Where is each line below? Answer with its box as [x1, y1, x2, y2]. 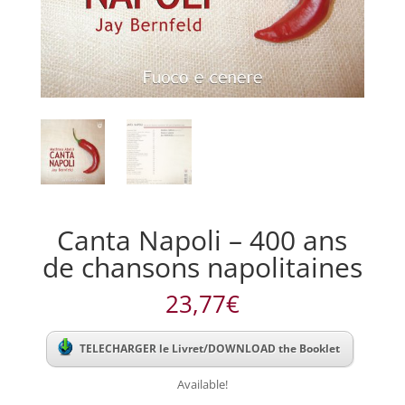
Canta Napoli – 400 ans [57, 221, 348, 259]
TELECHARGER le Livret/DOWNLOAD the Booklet [80, 340, 341, 356]
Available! [176, 375, 228, 392]
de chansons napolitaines [42, 248, 363, 286]
